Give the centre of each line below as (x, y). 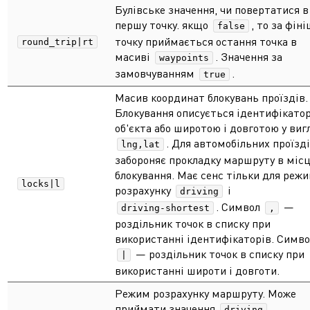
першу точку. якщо (163, 25)
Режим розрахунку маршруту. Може (206, 293)
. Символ (239, 207)
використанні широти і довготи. (197, 271)
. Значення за (249, 57)
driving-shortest (165, 208)
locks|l (41, 184)
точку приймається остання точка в (206, 42)
